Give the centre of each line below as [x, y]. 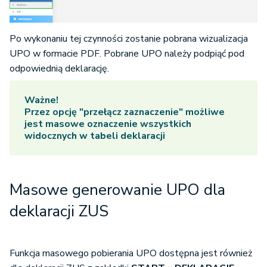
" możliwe [202, 112]
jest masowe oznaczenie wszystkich [108, 124]
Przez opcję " [54, 112]
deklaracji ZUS [59, 211]
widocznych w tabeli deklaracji [95, 136]
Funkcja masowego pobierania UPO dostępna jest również [131, 253]
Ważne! [41, 100]
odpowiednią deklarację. [59, 69]
